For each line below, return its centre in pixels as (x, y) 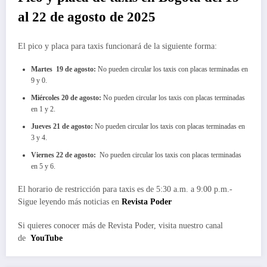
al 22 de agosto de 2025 (87, 17)
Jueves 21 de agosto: (62, 127)
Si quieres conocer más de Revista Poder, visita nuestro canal (120, 226)
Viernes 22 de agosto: (64, 155)
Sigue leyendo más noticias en (69, 202)
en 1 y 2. (44, 109)
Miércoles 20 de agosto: (66, 98)
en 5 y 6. (43, 167)
